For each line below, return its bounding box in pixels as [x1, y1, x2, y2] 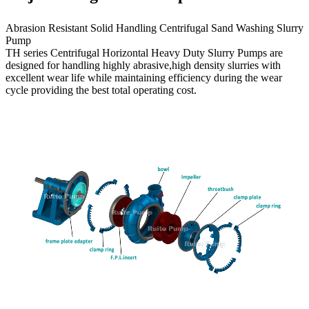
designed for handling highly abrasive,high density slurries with [6, 59, 281, 72]
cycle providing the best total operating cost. [6, 84, 197, 97]
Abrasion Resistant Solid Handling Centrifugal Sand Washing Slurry [6, 22, 303, 34]
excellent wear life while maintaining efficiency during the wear [6, 72, 282, 84]
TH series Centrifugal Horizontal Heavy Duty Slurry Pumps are [6, 47, 283, 59]
